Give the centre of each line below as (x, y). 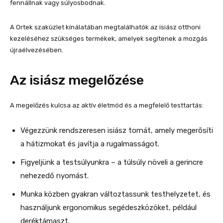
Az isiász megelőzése (77, 80)
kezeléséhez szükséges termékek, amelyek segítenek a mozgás (109, 39)
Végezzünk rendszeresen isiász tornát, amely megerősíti (117, 131)
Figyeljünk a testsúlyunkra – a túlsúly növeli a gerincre (112, 163)
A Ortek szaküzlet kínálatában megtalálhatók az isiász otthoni (105, 27)
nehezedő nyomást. (55, 176)
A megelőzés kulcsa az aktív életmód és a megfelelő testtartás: (107, 106)
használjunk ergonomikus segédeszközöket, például (109, 208)
